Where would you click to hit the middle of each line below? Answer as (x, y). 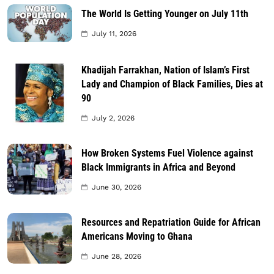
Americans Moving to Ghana (137, 236)
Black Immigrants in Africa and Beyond (158, 167)
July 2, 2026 (113, 118)
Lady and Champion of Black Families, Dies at (172, 84)
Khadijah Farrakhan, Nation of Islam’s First (165, 70)
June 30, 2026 (117, 187)
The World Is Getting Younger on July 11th (165, 14)
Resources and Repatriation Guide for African (171, 222)
